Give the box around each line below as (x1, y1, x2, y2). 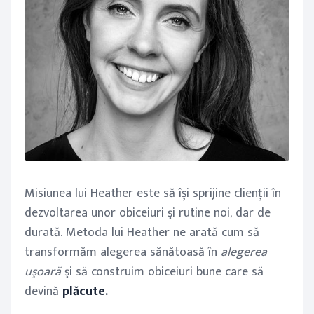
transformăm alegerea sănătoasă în (25, 242, 217, 263)
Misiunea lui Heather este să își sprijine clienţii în (25, 183, 281, 204)
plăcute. (62, 281, 108, 302)
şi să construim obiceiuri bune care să (61, 261, 264, 282)
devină (25, 281, 62, 302)
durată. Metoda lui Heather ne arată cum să (25, 222, 259, 243)
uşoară (25, 261, 61, 282)
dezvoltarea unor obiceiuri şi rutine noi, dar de (25, 203, 271, 224)
